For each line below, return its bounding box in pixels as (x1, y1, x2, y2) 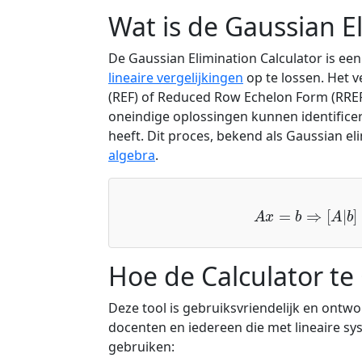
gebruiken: (108, 338, 175, 356)
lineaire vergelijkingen (108, 69, 243, 86)
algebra (108, 146, 155, 164)
